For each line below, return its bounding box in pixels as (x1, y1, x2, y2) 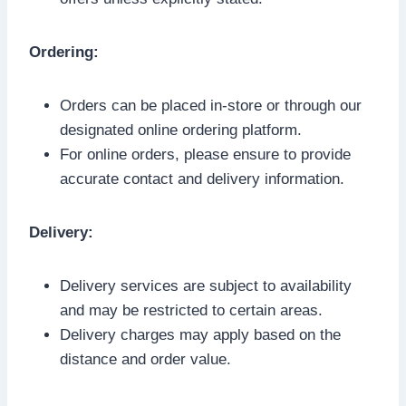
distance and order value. (60, 350, 231, 368)
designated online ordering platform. (60, 121, 302, 139)
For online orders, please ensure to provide (60, 145, 351, 163)
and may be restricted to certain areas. (60, 301, 323, 319)
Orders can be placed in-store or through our (60, 96, 362, 114)
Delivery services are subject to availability (60, 276, 352, 295)
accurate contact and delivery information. (60, 169, 344, 188)
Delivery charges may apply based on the (60, 325, 341, 343)
